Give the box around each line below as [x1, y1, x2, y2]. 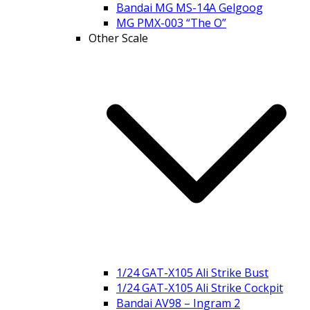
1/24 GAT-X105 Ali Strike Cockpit [116, 280, 283, 295]
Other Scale [89, 30, 148, 46]
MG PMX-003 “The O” [116, 15, 226, 30]
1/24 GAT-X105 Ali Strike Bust [116, 265, 268, 280]
